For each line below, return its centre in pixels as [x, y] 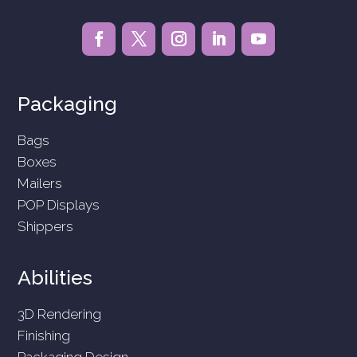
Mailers [40, 183]
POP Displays [59, 204]
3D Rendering [60, 314]
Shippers [46, 226]
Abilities [55, 277]
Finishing [44, 335]
